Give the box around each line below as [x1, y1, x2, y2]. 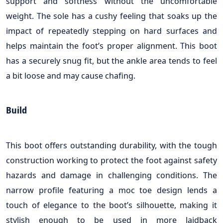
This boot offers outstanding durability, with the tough [6, 139, 217, 151]
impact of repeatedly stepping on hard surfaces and [6, 24, 217, 36]
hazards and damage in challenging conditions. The [6, 169, 217, 181]
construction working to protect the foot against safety [6, 154, 217, 166]
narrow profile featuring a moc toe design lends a [6, 184, 217, 196]
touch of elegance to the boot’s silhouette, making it [6, 199, 217, 211]
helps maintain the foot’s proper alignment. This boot [6, 39, 217, 51]
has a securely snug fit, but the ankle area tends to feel [6, 54, 217, 66]
